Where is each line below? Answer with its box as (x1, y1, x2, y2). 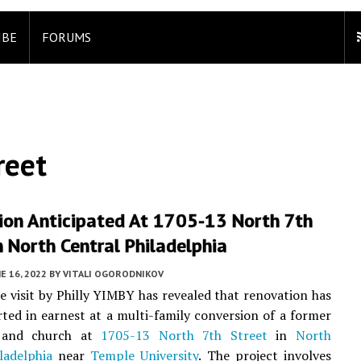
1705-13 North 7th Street (101, 326, 268, 344)
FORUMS (42, 29, 91, 45)
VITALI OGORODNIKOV (63, 268, 164, 280)
